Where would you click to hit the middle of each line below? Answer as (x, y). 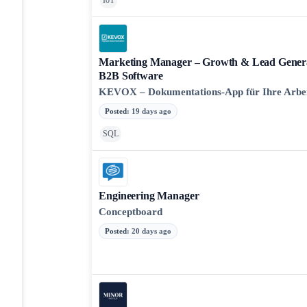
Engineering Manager (149, 196)
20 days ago (152, 231)
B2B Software (131, 76)
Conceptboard (131, 212)
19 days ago (152, 111)
